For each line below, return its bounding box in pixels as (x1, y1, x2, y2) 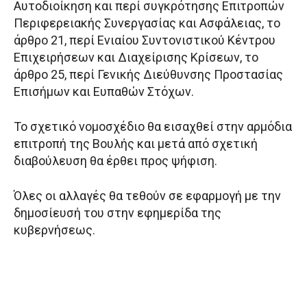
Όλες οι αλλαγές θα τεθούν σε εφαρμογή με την (14, 188, 281, 204)
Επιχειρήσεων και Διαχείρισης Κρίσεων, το (14, 50, 258, 65)
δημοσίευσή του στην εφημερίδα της (14, 206, 221, 221)
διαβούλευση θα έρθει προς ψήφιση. (14, 153, 217, 169)
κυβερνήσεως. (14, 223, 95, 238)
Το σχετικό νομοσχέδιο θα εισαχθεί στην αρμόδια (14, 119, 292, 134)
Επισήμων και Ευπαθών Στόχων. (14, 84, 194, 99)
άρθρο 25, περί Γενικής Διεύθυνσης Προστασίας (14, 67, 283, 82)
